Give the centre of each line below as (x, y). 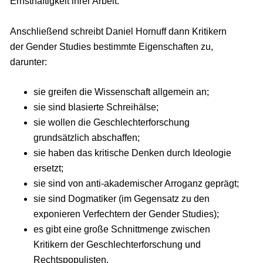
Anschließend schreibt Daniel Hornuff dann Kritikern (118, 31)
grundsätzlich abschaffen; (86, 138)
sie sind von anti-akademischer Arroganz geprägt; (136, 184)
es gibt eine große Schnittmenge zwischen (122, 230)
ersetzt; (48, 168)
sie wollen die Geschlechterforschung (111, 123)
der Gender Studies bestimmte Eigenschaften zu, (111, 46)
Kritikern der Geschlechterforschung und (117, 245)
